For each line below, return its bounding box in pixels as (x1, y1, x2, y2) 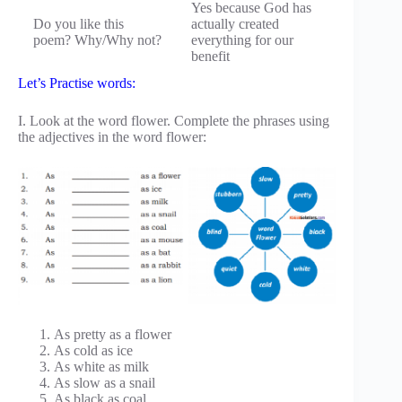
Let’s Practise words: (18, 75, 135, 92)
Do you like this (33, 16, 124, 32)
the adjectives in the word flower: (18, 129, 206, 145)
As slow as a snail (54, 375, 155, 390)
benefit (191, 48, 230, 65)
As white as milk (54, 359, 149, 374)
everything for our (191, 32, 293, 48)
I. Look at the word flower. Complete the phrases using (18, 113, 329, 129)
